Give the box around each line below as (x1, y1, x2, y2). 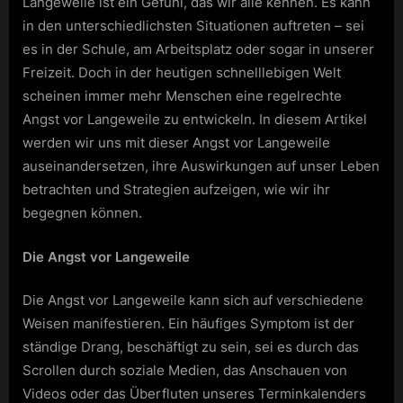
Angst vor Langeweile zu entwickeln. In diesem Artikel (22, 111, 367, 129)
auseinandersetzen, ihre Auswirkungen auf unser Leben (22, 157, 380, 175)
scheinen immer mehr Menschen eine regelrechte (22, 87, 342, 105)
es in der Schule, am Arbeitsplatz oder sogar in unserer (22, 40, 374, 58)
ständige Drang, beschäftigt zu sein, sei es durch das (22, 338, 359, 356)
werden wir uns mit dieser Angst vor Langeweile (22, 134, 330, 152)
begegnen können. (22, 204, 142, 222)
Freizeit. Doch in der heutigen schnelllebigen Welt (22, 64, 341, 82)
